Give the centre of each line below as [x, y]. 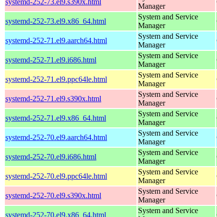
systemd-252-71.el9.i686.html [51, 60]
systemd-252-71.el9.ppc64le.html [56, 79]
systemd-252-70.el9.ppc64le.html [56, 176]
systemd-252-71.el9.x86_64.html [56, 118]
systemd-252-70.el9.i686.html [51, 156]
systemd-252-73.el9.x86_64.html [56, 21]
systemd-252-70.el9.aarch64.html [56, 137]
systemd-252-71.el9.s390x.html [53, 98]
